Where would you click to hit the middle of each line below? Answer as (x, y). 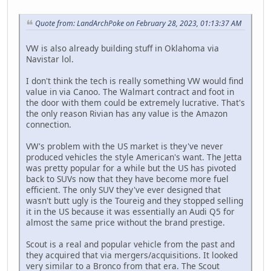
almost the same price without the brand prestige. (126, 222)
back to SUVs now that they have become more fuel (127, 178)
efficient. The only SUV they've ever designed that (123, 189)
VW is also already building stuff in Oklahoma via (122, 48)
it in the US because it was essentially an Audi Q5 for (130, 211)
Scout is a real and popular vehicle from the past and (130, 244)
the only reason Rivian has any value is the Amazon (127, 113)
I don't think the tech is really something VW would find (135, 80)
